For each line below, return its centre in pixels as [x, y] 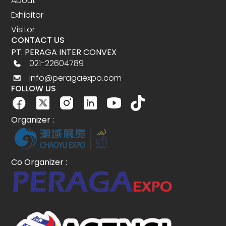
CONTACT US [38, 40]
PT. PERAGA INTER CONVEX [64, 52]
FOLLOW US [34, 89]
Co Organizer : [39, 162]
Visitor [23, 30]
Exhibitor [27, 15]
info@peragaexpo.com [75, 78]
